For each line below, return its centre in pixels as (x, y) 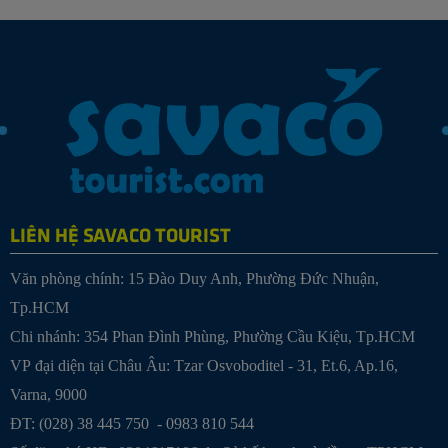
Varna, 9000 (48, 394)
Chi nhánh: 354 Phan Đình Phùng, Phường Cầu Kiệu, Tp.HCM (212, 336)
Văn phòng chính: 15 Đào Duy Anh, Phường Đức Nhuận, (194, 278)
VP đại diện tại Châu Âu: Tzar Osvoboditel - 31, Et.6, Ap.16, (204, 365)
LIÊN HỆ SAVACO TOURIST (120, 233)
